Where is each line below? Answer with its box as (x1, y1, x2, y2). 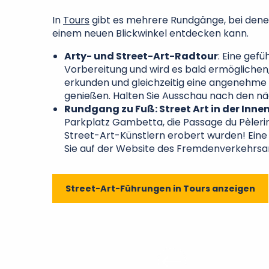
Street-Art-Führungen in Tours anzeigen (65, 183, 255, 195)
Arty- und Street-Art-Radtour (64, 49, 218, 63)
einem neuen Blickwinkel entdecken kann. (52, 26, 249, 40)
